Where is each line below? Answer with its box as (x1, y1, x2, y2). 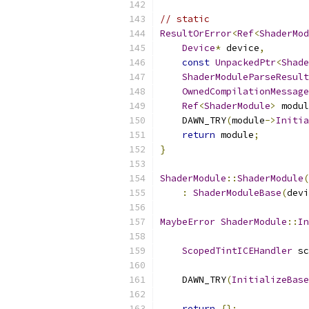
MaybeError (160, 216, 215, 228)
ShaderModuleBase (193, 187, 281, 199)
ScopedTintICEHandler (182, 245, 292, 257)
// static (160, 13, 210, 25)
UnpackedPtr (215, 57, 276, 68)
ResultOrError (160, 28, 232, 39)
